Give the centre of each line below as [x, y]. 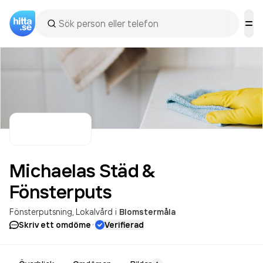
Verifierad [124, 225]
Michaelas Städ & [82, 170]
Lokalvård [94, 212]
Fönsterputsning [41, 212]
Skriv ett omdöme [55, 225]
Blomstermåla [147, 212]
